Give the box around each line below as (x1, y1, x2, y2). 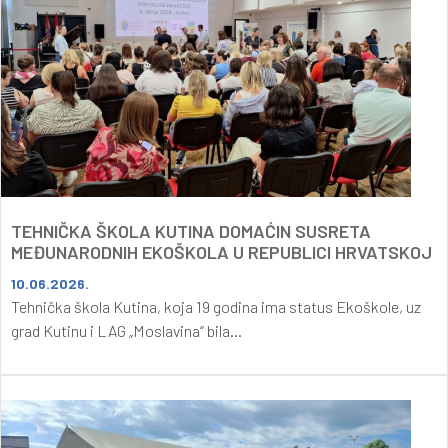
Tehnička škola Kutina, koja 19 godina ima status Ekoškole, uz (11, 296, 421, 316)
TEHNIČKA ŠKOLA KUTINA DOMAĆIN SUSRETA (11, 219, 371, 242)
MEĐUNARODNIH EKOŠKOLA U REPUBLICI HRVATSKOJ (11, 240, 432, 263)
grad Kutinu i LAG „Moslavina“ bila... (11, 320, 242, 340)
